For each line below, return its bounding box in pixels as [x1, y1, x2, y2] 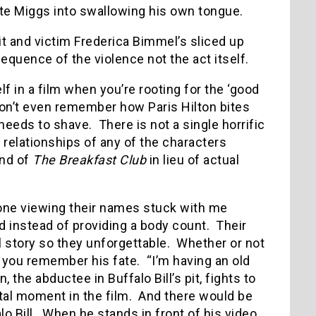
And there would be [138, 288, 253, 303]
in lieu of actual [146, 152, 239, 167]
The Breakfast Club [32, 152, 146, 167]
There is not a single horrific [98, 116, 265, 132]
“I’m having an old [146, 253, 250, 268]
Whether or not [176, 235, 265, 250]
